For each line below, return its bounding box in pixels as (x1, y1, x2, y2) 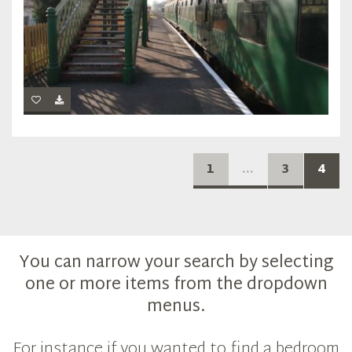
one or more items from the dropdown (24, 270, 328, 301)
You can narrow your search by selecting (19, 248, 333, 279)
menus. (147, 292, 205, 323)
